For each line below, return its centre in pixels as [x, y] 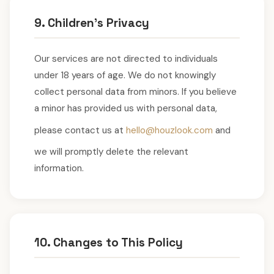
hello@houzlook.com [169, 130]
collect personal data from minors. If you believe [135, 92]
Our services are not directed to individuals [126, 59]
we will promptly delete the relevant [111, 152]
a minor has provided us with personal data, [126, 108]
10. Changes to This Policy [109, 243]
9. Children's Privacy [92, 23]
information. [59, 168]
